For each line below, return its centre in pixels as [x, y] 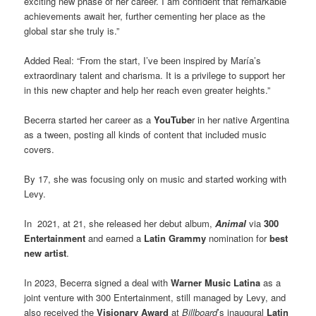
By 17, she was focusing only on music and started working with [156, 179]
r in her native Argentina [241, 120]
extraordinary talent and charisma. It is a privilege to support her [155, 75]
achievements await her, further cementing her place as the [145, 16]
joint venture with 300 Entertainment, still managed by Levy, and [155, 298]
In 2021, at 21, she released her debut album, [120, 224]
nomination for [238, 238]
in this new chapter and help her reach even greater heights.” [147, 90]
